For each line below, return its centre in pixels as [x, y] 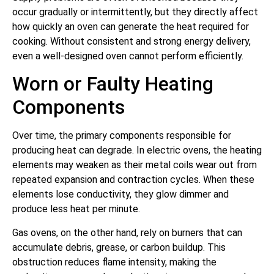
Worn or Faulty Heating [113, 84]
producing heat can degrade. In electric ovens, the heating [137, 150]
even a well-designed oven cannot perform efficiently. [128, 56]
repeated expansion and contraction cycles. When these [133, 180]
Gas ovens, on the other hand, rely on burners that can [127, 232]
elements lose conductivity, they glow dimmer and [120, 194]
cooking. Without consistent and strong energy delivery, [131, 41]
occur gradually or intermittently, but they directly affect [135, 12]
